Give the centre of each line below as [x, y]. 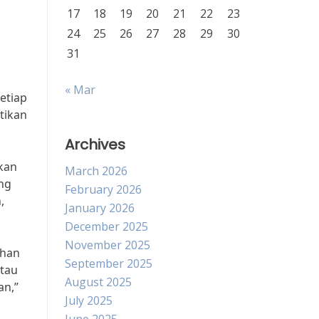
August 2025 [98, 282]
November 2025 [108, 245]
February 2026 [103, 189]
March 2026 [96, 171]
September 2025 [109, 263]
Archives [95, 145]
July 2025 [89, 300]
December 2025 [106, 226]
